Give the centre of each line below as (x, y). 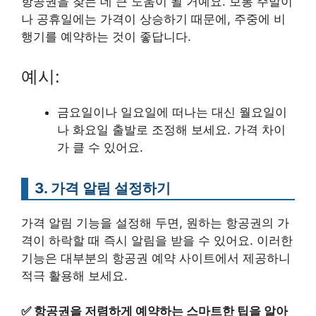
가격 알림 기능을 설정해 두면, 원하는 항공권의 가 (155, 223)
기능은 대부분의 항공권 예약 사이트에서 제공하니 (156, 258)
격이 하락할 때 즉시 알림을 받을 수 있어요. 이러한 (157, 240)
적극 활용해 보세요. (74, 275)
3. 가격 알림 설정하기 (103, 188)
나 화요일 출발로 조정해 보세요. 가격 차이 (171, 129)
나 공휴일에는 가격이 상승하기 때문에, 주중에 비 (153, 19)
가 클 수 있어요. (100, 147)
